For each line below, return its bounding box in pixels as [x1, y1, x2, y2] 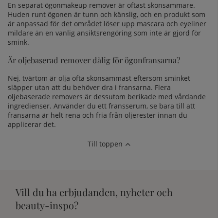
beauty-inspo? [16, 199, 78, 212]
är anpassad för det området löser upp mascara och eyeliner [8, 18, 206, 28]
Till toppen [88, 139, 123, 148]
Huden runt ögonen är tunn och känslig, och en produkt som [8, 9, 205, 19]
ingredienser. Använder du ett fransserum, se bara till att [8, 101, 195, 110]
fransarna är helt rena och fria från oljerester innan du [8, 110, 187, 120]
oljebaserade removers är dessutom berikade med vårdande [8, 91, 206, 101]
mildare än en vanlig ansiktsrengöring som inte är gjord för [8, 28, 201, 37]
